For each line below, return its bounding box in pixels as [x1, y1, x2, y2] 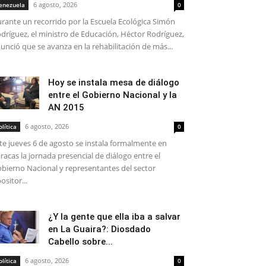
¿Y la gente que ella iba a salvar [48, 211, 180, 222]
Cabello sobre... [48, 236, 113, 247]
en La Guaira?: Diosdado [48, 224, 151, 235]
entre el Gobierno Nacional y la [48, 90, 177, 100]
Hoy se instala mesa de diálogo [48, 77, 179, 88]
